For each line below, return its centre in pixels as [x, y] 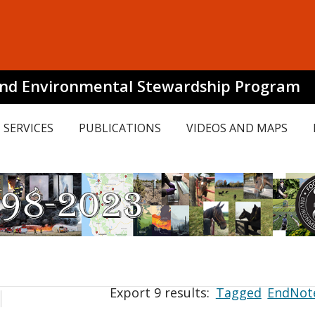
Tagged [238, 292]
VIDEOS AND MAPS [237, 128]
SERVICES [28, 128]
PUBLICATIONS [120, 128]
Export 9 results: [162, 292]
